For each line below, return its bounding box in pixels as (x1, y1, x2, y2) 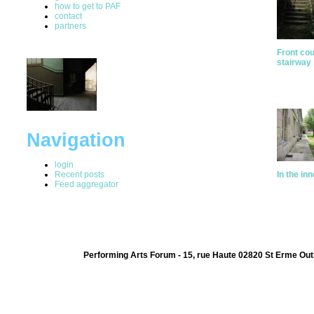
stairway (277, 57, 311, 67)
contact (55, 11, 82, 21)
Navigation (27, 129, 125, 151)
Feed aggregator (55, 179, 118, 189)
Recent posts (55, 169, 104, 179)
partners (55, 20, 86, 31)
